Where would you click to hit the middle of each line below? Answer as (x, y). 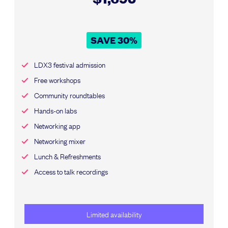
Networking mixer (60, 140)
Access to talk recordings (71, 171)
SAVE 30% (114, 40)
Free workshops (58, 79)
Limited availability (114, 214)
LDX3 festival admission (70, 64)
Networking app (58, 125)
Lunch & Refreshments (68, 155)
